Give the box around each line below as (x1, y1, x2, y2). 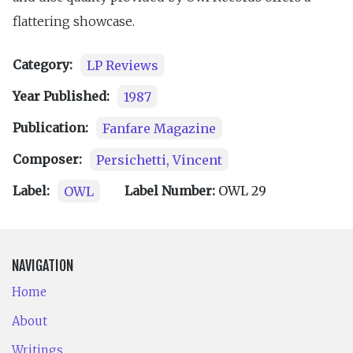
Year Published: (13, 88, 110, 105)
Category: (13, 57, 72, 73)
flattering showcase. (13, 13, 135, 30)
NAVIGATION (12, 256, 73, 274)
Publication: (13, 120, 88, 136)
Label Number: (124, 183, 215, 199)
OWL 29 (217, 183, 266, 199)
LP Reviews (87, 57, 159, 73)
